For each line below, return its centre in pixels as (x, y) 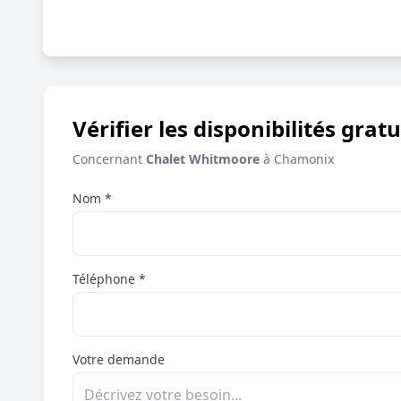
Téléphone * (109, 279)
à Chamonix (297, 159)
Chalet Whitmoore (203, 159)
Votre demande (119, 359)
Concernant (109, 159)
